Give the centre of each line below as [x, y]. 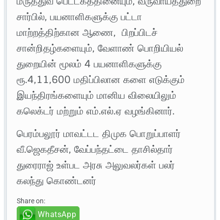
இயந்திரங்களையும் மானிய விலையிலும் [97, 96]
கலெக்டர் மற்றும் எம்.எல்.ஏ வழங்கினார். [96, 111]
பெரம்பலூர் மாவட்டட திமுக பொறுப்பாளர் [99, 134]
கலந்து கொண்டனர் [57, 181]
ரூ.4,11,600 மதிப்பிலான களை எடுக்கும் [101, 80]
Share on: [31, 201]
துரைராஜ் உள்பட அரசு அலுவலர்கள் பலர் [96, 165]
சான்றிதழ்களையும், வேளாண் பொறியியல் [100, 48]
